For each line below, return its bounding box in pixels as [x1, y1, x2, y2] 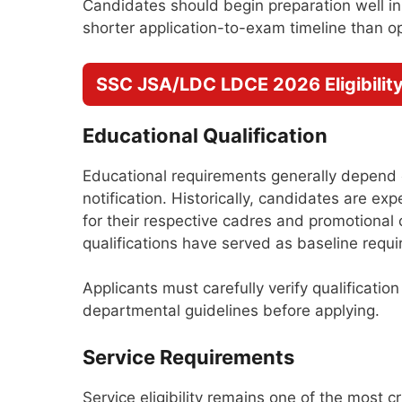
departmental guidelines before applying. [83, 301, 380, 319]
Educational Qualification [83, 123, 328, 147]
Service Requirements [83, 345, 294, 369]
